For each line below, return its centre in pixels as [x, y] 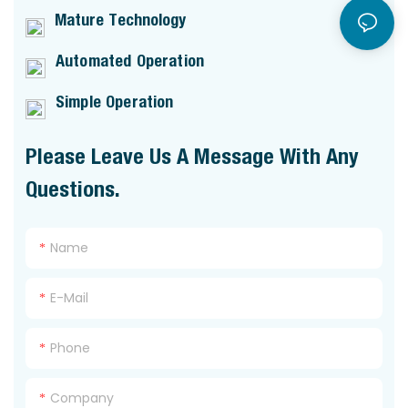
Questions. [73, 188]
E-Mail [70, 297]
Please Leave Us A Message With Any [193, 155]
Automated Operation [125, 60]
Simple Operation [110, 101]
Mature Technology [117, 19]
